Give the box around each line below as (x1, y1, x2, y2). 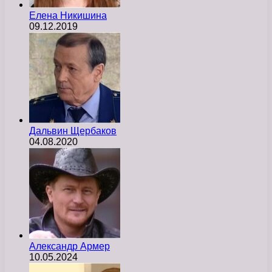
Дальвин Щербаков (29, 125, 117, 136)
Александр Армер (29, 240, 110, 251)
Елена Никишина (29, 10, 107, 21)
